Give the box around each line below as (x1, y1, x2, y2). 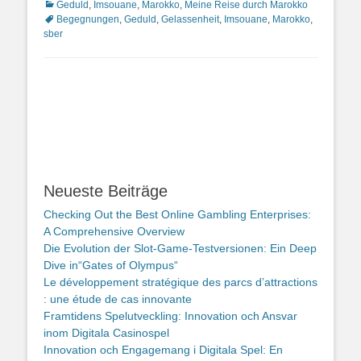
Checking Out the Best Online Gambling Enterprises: (44, 208, 311, 221)
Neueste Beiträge (44, 182, 168, 200)
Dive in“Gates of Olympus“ (44, 259, 178, 272)
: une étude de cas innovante (44, 293, 192, 305)
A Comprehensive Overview (44, 225, 185, 238)
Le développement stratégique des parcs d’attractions (44, 276, 317, 288)
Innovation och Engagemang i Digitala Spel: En (44, 343, 283, 356)
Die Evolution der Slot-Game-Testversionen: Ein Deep (44, 242, 317, 255)
